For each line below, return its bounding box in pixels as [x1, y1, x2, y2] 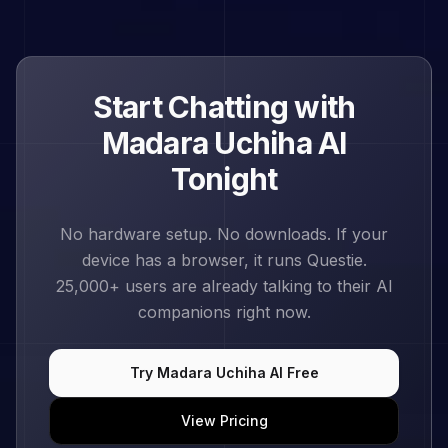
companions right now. [137, 302, 311, 322]
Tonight [170, 161, 278, 197]
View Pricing [180, 412, 268, 429]
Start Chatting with [92, 89, 356, 125]
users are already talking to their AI [119, 276, 393, 296]
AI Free [265, 364, 319, 381]
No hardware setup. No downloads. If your [60, 224, 388, 244]
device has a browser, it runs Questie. [81, 250, 367, 270]
